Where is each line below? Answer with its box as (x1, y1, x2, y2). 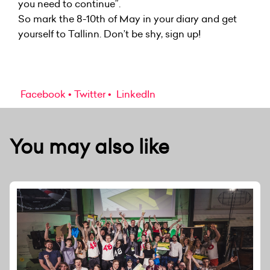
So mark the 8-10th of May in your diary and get (18, 11, 237, 25)
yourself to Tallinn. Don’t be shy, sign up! (18, 27, 201, 40)
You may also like (10, 133, 169, 160)
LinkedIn (114, 87, 155, 101)
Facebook (20, 87, 66, 101)
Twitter (74, 87, 105, 101)
